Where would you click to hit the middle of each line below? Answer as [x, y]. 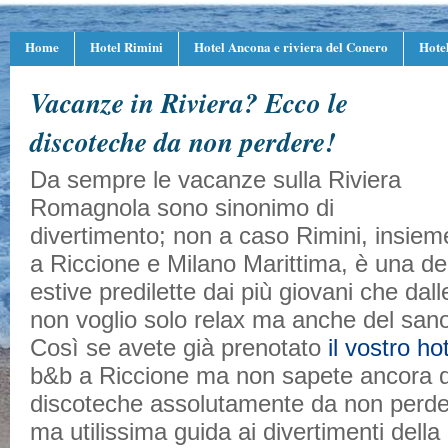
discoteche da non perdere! [183, 141]
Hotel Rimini [126, 46]
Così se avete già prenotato [179, 347]
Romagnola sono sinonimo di [182, 207]
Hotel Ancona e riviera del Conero [291, 46]
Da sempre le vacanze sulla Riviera [215, 179]
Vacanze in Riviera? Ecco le [189, 102]
